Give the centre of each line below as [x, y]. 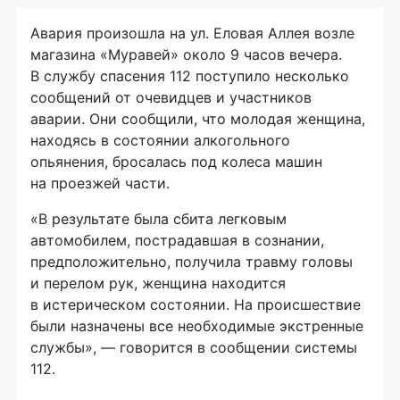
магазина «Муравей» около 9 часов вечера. [186, 54]
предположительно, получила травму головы [192, 261]
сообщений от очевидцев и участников [171, 97]
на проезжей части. [100, 183]
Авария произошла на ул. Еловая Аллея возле [192, 33]
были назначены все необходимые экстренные [197, 325]
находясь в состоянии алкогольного [160, 140]
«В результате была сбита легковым [158, 218]
